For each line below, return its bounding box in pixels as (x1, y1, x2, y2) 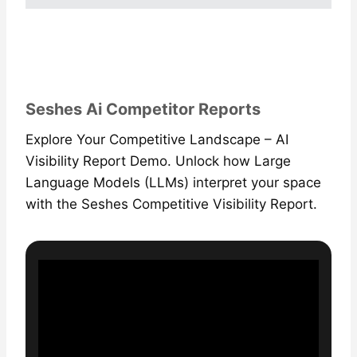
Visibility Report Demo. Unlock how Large (25, 152, 291, 169)
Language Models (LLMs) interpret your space (25, 174, 321, 190)
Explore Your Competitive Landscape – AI (25, 131, 288, 147)
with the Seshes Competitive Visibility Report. (25, 195, 317, 212)
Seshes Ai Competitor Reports (25, 99, 261, 119)
